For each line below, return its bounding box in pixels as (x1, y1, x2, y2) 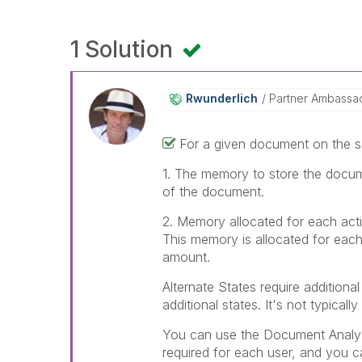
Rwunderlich (186, 91, 259, 105)
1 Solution (70, 36, 179, 63)
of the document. (162, 183, 265, 200)
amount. (162, 249, 211, 265)
